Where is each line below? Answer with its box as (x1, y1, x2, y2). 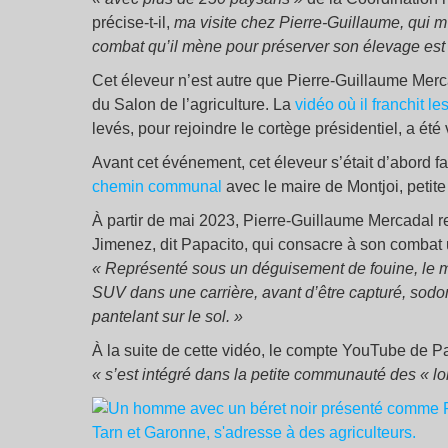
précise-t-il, (92, 14, 174, 32)
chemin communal (92, 178, 222, 196)
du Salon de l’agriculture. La (92, 96, 295, 114)
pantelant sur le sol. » (92, 308, 243, 326)
